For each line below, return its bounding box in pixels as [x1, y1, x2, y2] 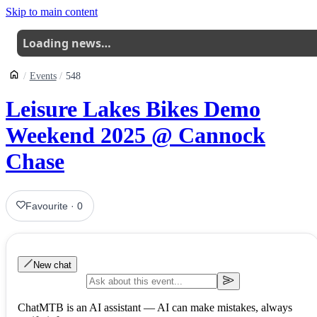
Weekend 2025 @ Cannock [6, 122, 265, 149]
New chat [33, 259, 71, 270]
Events [29, 71, 57, 81]
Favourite [25, 200, 69, 212]
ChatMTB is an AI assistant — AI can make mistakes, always [18, 301, 292, 313]
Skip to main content [6, 6, 98, 18]
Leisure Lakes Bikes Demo [6, 96, 260, 122]
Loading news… [23, 35, 111, 51]
